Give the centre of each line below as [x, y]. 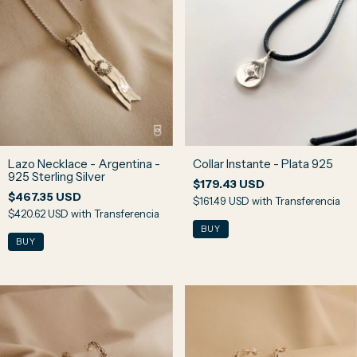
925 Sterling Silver [57, 176]
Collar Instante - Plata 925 [263, 163]
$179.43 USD [228, 184]
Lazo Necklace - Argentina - [84, 163]
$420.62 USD [39, 213]
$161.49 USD [222, 200]
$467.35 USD [45, 196]
